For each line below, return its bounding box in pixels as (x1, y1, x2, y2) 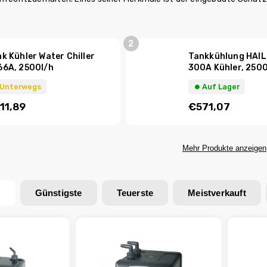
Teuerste (116, 188, 154, 198)
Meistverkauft (188, 188, 246, 198)
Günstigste (35, 188, 82, 198)
